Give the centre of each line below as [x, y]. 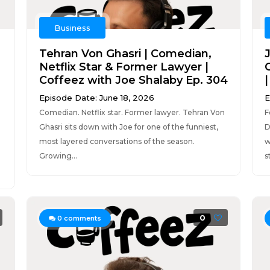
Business [72, 28]
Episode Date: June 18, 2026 [96, 98]
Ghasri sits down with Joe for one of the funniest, [128, 127]
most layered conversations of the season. [117, 141]
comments [81, 218]
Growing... [58, 156]
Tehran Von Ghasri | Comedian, [125, 54]
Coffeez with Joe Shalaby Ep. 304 [133, 80]
